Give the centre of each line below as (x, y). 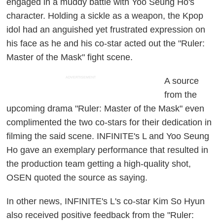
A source (182, 81)
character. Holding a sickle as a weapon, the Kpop (105, 16)
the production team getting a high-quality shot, (99, 164)
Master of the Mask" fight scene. (70, 57)
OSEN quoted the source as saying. (77, 178)
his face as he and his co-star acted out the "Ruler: (106, 44)
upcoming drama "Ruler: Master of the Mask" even (106, 109)
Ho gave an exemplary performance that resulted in (108, 150)
